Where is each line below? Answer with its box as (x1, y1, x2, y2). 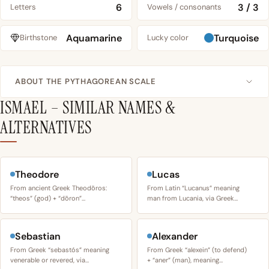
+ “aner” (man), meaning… (147, 255, 223, 264)
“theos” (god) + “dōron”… (10, 193, 85, 202)
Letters (10, 2, 36, 13)
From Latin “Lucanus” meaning (147, 183, 240, 192)
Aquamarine (66, 31, 122, 44)
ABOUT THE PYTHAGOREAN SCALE (15, 76, 157, 86)
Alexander (152, 229, 198, 243)
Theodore (15, 168, 59, 181)
